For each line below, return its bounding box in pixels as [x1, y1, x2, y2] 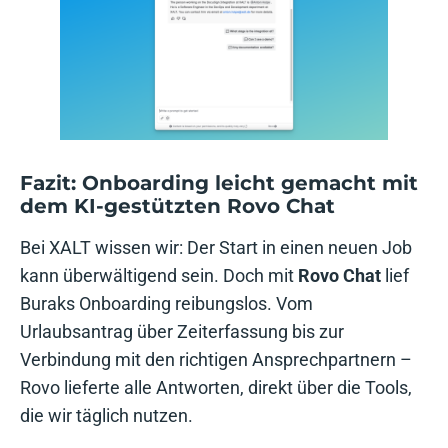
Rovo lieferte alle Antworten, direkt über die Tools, [20, 377, 412, 399]
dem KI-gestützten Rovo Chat [20, 194, 335, 219]
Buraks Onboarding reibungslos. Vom [20, 293, 313, 315]
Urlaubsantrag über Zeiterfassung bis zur [20, 321, 344, 343]
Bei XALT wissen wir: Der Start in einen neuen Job [20, 237, 412, 259]
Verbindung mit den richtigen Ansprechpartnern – [20, 349, 412, 371]
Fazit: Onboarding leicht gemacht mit [20, 171, 418, 196]
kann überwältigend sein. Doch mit [20, 265, 298, 287]
